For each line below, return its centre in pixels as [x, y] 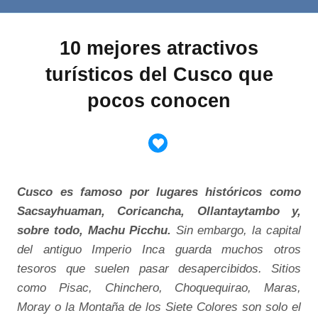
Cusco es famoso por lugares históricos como [159, 192]
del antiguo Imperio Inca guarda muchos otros [159, 250]
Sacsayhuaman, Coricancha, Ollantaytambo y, [159, 211]
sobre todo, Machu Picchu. [94, 230]
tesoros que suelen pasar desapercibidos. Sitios [159, 269]
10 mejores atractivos [159, 48]
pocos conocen [159, 101]
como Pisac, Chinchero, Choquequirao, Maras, [159, 288]
